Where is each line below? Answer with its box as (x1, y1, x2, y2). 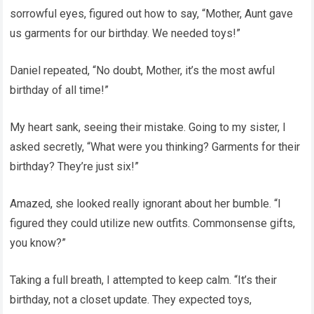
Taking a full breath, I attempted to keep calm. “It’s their (10, 273, 278, 287)
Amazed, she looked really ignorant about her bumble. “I (10, 197, 282, 210)
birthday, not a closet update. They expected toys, (10, 293, 252, 306)
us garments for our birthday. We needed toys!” (10, 27, 241, 40)
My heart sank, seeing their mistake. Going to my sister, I (10, 121, 287, 134)
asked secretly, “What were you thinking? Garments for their (10, 140, 301, 153)
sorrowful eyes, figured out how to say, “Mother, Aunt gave (10, 7, 294, 20)
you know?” (10, 236, 67, 250)
